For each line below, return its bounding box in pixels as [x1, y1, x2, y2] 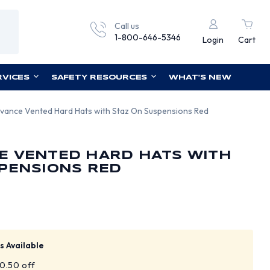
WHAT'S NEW [169, 74, 231, 81]
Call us [115, 20, 139, 31]
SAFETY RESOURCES [51, 74, 148, 81]
